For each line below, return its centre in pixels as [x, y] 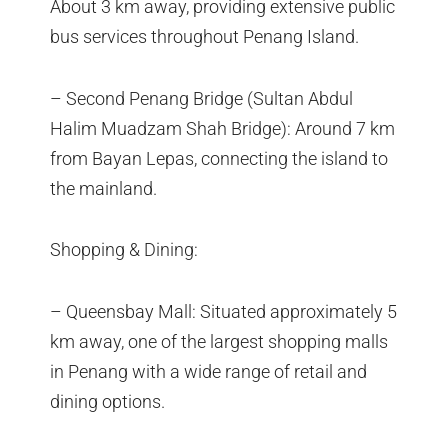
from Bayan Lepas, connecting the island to [219, 158]
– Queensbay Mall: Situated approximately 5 [223, 311]
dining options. [107, 401]
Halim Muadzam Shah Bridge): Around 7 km [222, 128]
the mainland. [103, 188]
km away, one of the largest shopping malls [219, 341]
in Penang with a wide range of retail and [208, 371]
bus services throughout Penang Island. [204, 37]
